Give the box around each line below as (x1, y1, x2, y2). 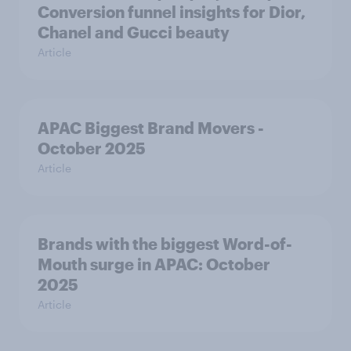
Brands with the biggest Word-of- (38, 234, 292, 254)
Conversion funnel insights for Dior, (38, 2, 306, 22)
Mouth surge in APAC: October (38, 255, 270, 274)
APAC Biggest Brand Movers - (38, 118, 264, 138)
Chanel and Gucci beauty (38, 23, 230, 42)
